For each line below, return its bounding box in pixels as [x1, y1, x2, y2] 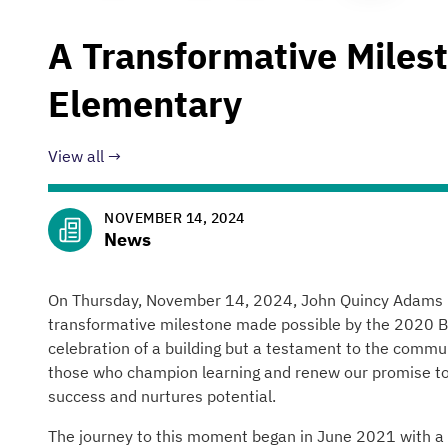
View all [48, 146, 104, 166]
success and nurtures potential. [48, 386, 276, 406]
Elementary [48, 80, 242, 127]
